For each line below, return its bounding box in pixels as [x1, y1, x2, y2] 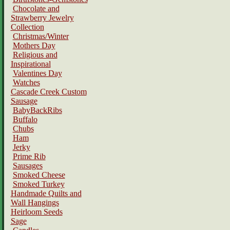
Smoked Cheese [12, 170, 65, 179]
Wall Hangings [10, 198, 59, 207]
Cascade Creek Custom [10, 87, 87, 96]
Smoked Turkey [12, 180, 65, 188]
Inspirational [10, 60, 51, 68]
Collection [10, 23, 44, 31]
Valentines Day [12, 69, 62, 78]
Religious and [12, 50, 57, 59]
